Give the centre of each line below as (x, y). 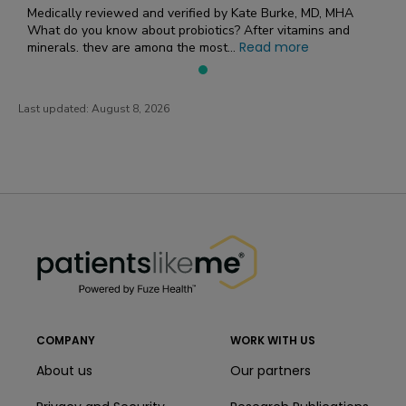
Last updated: (55, 108)
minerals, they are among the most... (133, 47)
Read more (274, 47)
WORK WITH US (273, 340)
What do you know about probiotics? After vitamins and (188, 30)
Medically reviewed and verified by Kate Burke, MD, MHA (190, 13)
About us (64, 371)
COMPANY (66, 340)
